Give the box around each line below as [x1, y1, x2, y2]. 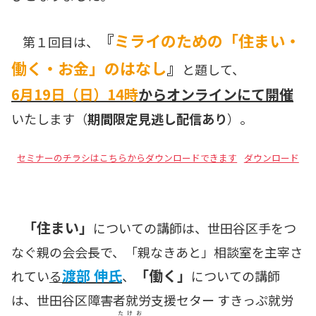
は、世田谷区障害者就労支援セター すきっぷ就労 [11, 291, 293, 310]
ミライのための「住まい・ [114, 28, 300, 51]
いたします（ [11, 109, 87, 128]
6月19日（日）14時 [11, 83, 138, 104]
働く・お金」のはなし [11, 56, 166, 79]
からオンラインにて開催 [138, 83, 293, 104]
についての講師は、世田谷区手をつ [93, 219, 296, 238]
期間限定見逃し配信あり [87, 109, 227, 128]
